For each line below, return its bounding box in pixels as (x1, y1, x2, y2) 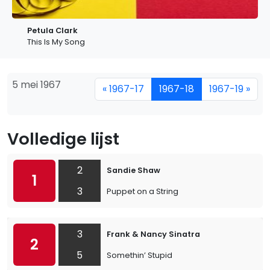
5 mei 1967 (12, 78, 61, 92)
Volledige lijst (7, 127, 119, 151)
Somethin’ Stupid (107, 250, 172, 260)
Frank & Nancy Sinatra (107, 229, 200, 239)
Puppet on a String (107, 186, 178, 196)
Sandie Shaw (107, 165, 160, 175)
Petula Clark (27, 25, 78, 36)
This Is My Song (27, 37, 85, 47)
